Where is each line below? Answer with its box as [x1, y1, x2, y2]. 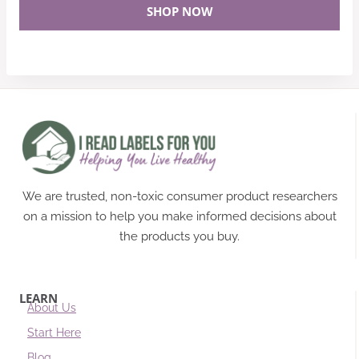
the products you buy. [119, 229, 240, 244]
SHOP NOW [146, 3, 213, 20]
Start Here [27, 326, 81, 339]
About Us [27, 301, 76, 314]
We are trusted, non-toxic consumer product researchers [22, 189, 337, 204]
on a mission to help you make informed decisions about [22, 209, 337, 224]
